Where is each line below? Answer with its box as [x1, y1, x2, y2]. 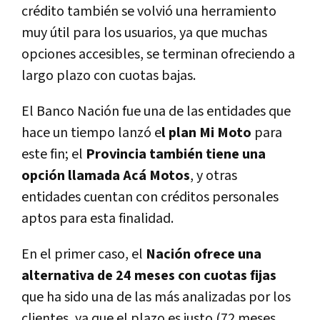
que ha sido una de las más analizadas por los [21, 287, 291, 306]
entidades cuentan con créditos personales [21, 187, 279, 206]
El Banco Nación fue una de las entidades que [21, 101, 291, 121]
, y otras [190, 166, 237, 185]
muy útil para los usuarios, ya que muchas [21, 23, 267, 42]
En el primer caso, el [21, 244, 146, 264]
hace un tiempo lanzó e [21, 123, 161, 142]
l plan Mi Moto [161, 123, 254, 142]
